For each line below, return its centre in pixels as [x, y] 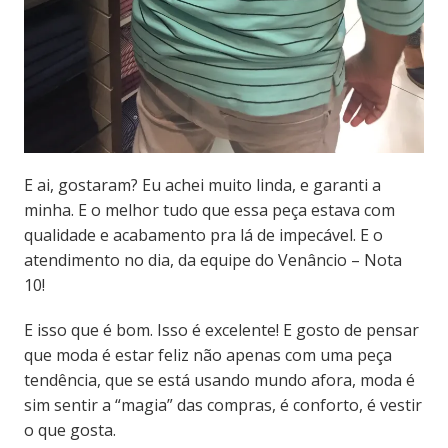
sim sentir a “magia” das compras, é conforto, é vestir [222, 404]
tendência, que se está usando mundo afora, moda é [219, 379]
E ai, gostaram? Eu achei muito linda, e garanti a [202, 184]
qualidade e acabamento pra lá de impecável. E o [203, 234]
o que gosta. [69, 429]
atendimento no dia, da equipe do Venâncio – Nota [212, 259]
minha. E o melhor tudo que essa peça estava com [209, 209]
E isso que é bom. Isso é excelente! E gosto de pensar [221, 329]
